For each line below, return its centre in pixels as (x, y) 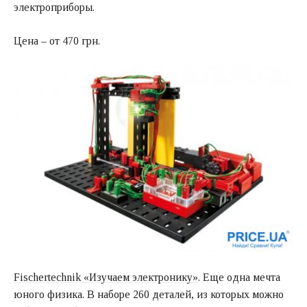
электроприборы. (54, 8)
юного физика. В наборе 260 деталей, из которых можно (149, 295)
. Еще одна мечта (239, 278)
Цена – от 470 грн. (57, 41)
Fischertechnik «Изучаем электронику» (106, 278)
